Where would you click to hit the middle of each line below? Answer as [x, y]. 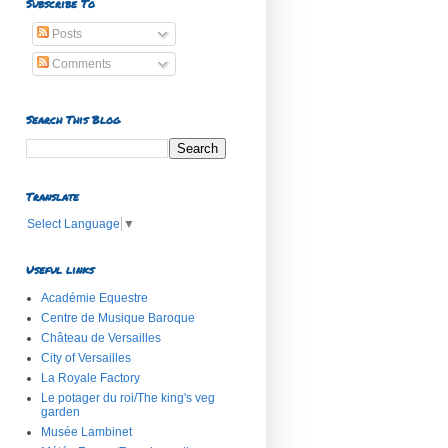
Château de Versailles [101, 337]
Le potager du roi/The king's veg [128, 397]
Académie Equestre [94, 297]
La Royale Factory [90, 377]
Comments [80, 64]
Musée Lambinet [86, 431]
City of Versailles [86, 357]
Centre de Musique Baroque [118, 317]
